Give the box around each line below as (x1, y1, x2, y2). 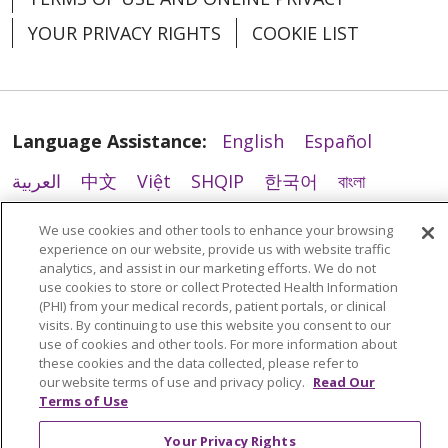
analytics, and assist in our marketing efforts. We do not (39, 259, 376, 277)
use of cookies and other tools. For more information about (39, 335, 397, 353)
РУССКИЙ (12, 248, 95, 273)
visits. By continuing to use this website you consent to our (39, 316, 391, 334)
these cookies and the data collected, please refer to (39, 354, 359, 372)
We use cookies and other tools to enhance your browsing (39, 221, 393, 239)
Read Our (313, 373, 375, 391)
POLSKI (12, 208, 73, 233)
